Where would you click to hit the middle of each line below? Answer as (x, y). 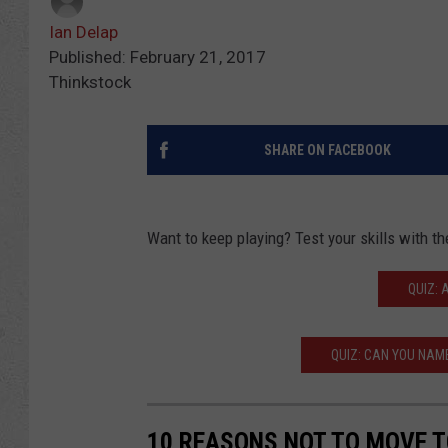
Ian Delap (83, 31)
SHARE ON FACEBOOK (327, 149)
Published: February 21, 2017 (157, 56)
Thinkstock (90, 81)
